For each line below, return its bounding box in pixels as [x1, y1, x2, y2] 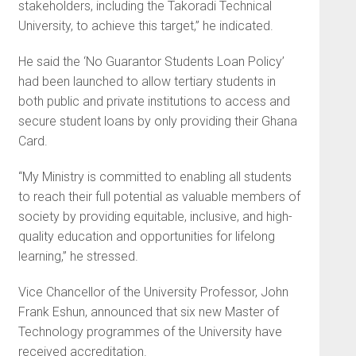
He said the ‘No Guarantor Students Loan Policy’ [17, 53, 284, 69]
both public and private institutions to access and [17, 93, 290, 109]
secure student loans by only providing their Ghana [17, 113, 297, 129]
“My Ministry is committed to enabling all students [17, 168, 292, 184]
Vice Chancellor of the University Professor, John [17, 284, 288, 300]
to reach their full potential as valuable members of [17, 188, 300, 204]
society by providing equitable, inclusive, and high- [17, 208, 292, 224]
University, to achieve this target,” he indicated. [17, 17, 273, 33]
